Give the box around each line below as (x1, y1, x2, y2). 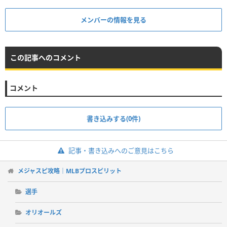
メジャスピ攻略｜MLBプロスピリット (18, 167, 122, 176)
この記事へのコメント (10, 53, 81, 63)
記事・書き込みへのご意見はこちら (68, 146, 174, 156)
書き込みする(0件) (87, 114, 140, 124)
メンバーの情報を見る (81, 15, 146, 25)
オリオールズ (25, 208, 62, 217)
